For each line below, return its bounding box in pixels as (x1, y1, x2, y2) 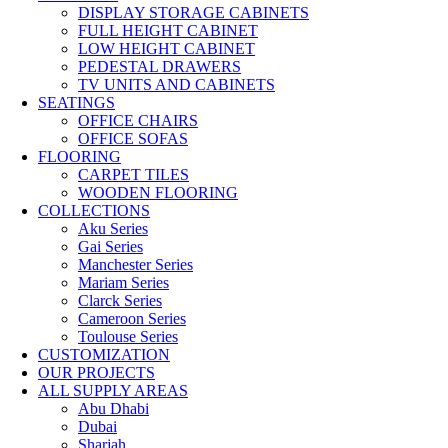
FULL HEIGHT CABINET (78, 22, 258, 40)
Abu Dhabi (78, 400, 149, 418)
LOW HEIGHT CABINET (78, 40, 255, 58)
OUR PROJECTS (38, 364, 155, 382)
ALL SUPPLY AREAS (38, 382, 188, 400)
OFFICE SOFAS (78, 130, 188, 148)
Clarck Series (78, 292, 162, 310)
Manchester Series (78, 256, 193, 274)
